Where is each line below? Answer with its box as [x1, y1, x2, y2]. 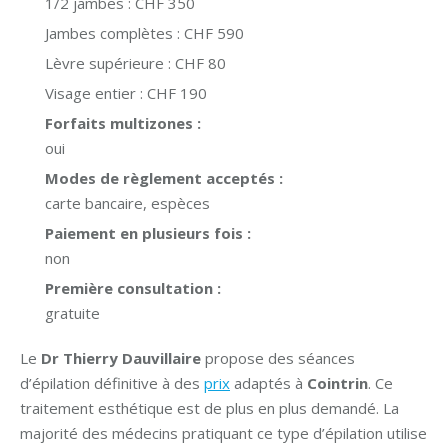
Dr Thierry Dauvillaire [41, 348, 201, 368]
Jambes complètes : [45, 23, 184, 43]
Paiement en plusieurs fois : [45, 223, 255, 243]
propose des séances [201, 348, 355, 368]
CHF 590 [184, 23, 244, 43]
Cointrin [307, 373, 368, 393]
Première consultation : [45, 278, 225, 298]
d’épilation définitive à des [20, 373, 204, 393]
